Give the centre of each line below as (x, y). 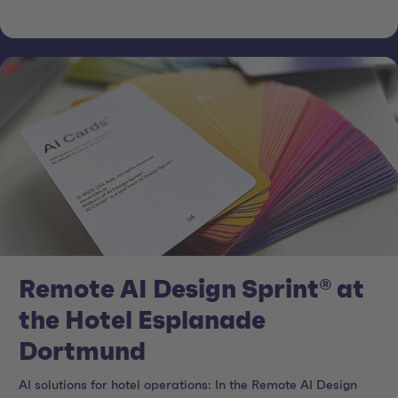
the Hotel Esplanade (142, 321)
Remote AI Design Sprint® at (191, 290)
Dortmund (82, 352)
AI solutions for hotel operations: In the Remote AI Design (188, 386)
